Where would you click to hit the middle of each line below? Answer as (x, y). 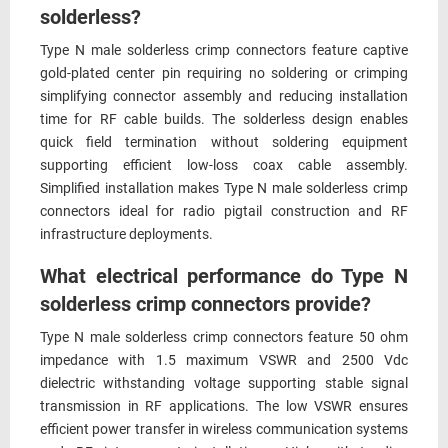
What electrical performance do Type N (224, 276)
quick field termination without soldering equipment (224, 142)
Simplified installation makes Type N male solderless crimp (224, 188)
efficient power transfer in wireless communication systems (224, 429)
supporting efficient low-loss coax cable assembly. (224, 165)
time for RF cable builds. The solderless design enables (224, 119)
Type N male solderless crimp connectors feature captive (224, 50)
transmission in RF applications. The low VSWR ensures (224, 406)
